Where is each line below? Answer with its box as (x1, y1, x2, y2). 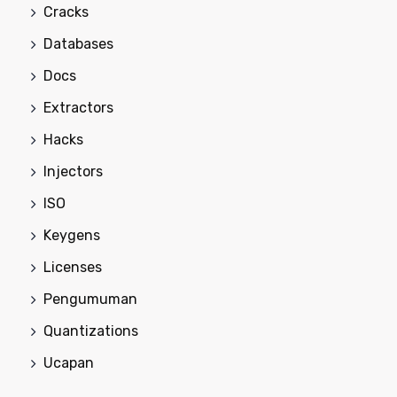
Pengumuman (43, 291, 137, 307)
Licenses (43, 259, 102, 276)
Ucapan (43, 354, 94, 371)
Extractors (43, 99, 113, 116)
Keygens (43, 227, 100, 244)
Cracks (43, 4, 89, 20)
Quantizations (43, 323, 138, 339)
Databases (43, 35, 113, 52)
